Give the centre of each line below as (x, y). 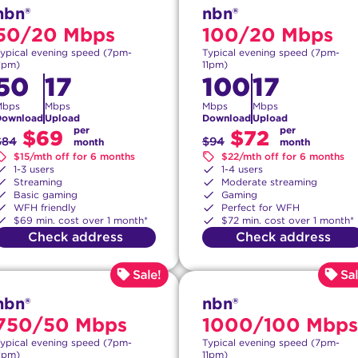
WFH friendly (45, 208)
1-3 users (34, 169)
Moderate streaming (269, 182)
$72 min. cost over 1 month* (288, 221)
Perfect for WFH (261, 208)
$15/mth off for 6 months (74, 157)
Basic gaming (46, 195)
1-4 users (242, 169)
